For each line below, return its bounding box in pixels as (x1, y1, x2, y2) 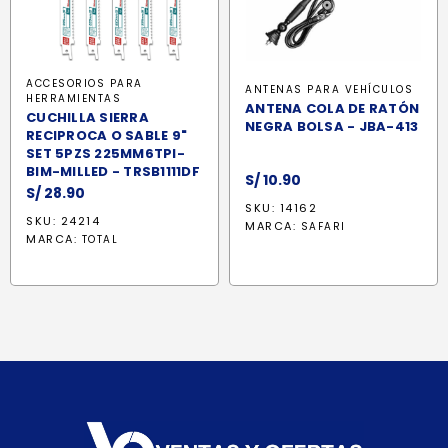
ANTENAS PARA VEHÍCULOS (245, 82, 413, 98)
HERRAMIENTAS (26, 91, 121, 107)
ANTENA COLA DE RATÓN (245, 99, 419, 119)
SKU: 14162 (245, 200, 317, 217)
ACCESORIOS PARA (26, 76, 143, 92)
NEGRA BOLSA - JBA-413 (245, 117, 419, 137)
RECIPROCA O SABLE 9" (26, 126, 187, 146)
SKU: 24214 (26, 213, 100, 230)
